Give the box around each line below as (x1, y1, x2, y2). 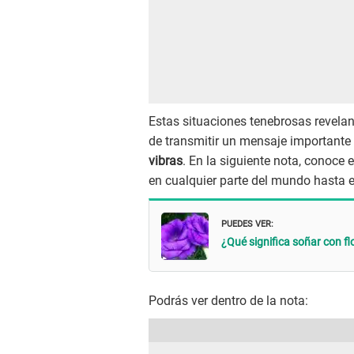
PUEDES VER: (221, 214, 273, 230)
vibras (149, 153, 183, 169)
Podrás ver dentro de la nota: (149, 293, 308, 309)
